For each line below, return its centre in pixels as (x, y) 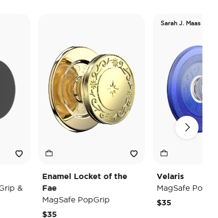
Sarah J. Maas (160, 23)
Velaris (150, 176)
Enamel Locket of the (64, 176)
